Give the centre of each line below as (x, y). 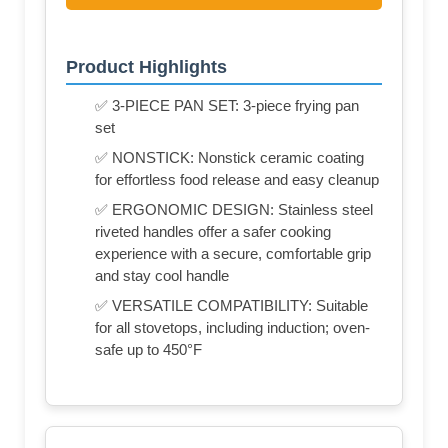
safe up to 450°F (148, 349)
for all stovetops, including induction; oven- (232, 327)
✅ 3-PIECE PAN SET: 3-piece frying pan (227, 105)
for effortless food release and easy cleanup (237, 179)
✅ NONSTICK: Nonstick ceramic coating (229, 157)
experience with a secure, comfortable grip (233, 253)
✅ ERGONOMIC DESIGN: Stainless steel (234, 209)
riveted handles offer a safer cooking (213, 231)
